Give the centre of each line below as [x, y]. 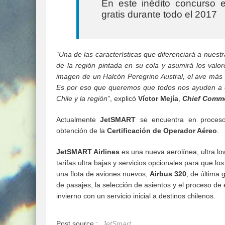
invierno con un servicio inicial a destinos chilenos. [136, 196]
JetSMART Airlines [88, 152]
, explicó [124, 99]
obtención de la [82, 131]
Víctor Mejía [158, 99]
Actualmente [78, 120]
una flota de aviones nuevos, [103, 174]
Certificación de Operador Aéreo [162, 131]
